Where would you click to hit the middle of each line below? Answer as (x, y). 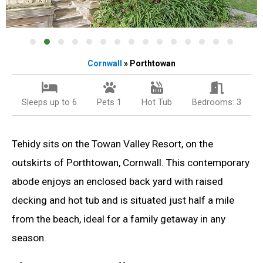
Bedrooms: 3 (217, 102)
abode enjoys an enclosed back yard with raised (117, 181)
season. (29, 237)
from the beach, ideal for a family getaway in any (119, 219)
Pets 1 (109, 102)
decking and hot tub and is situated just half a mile (123, 200)
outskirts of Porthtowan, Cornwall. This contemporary (131, 162)
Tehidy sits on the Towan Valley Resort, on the (112, 144)
